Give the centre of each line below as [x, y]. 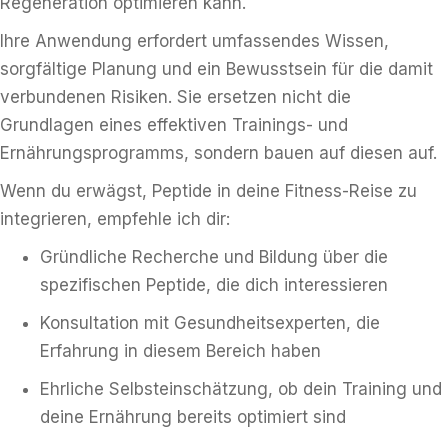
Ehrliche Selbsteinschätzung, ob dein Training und [241, 389]
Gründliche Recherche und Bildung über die [214, 257]
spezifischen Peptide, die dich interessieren [214, 285]
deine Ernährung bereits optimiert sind [193, 417]
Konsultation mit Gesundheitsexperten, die [210, 323]
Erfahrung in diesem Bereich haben [180, 351]
